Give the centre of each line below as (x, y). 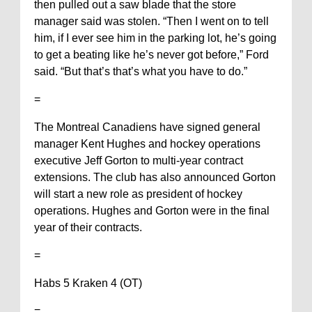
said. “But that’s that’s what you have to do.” (141, 71)
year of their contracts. (88, 227)
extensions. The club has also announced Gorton (155, 177)
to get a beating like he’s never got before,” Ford (151, 55)
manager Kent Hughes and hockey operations (147, 144)
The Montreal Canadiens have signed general (147, 127)
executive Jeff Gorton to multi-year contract (139, 161)
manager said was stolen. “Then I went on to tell (151, 21)
